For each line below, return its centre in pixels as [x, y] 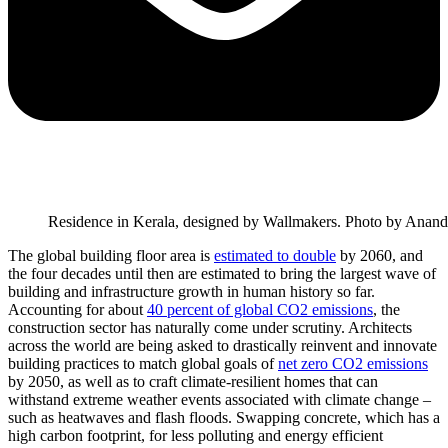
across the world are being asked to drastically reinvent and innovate [222, 346]
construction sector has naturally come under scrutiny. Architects [210, 328]
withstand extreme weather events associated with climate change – [219, 400]
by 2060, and [379, 256]
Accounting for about [77, 310]
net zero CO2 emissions [353, 364]
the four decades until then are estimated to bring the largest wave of [222, 274]
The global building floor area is [111, 256]
